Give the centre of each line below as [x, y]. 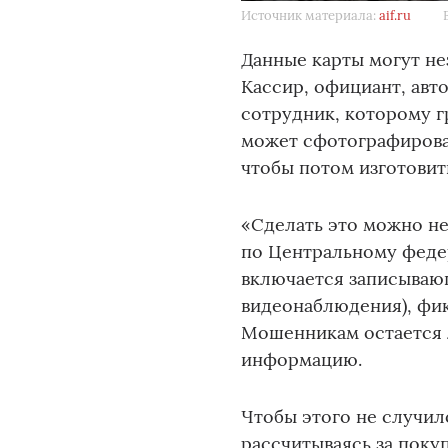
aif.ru [395, 15]
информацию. [302, 359]
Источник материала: [310, 15]
